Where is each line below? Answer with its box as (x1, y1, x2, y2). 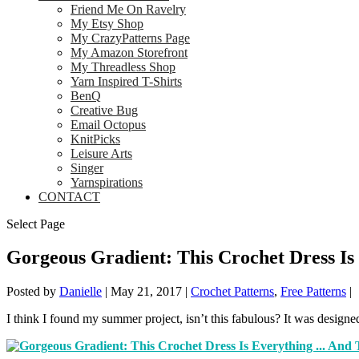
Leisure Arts (71, 146, 132, 160)
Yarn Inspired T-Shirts (71, 74, 182, 88)
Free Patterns (280, 284, 346, 299)
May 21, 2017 (111, 284, 182, 299)
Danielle (59, 284, 102, 299)
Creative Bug (71, 103, 138, 117)
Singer (71, 160, 103, 175)
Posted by (6, 284, 59, 299)
